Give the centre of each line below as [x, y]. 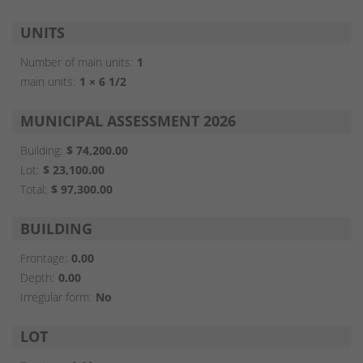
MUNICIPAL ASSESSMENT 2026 [128, 121]
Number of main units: [77, 62]
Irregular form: [56, 297]
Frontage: [44, 258]
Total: [34, 190]
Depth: [37, 278]
